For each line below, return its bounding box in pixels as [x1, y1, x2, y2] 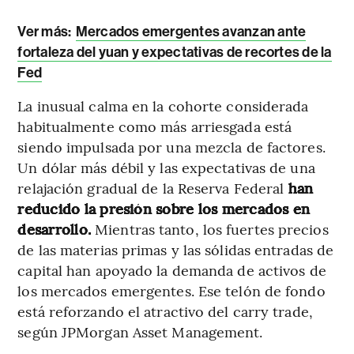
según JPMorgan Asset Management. [17, 321, 263, 341]
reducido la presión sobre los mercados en [17, 198, 311, 218]
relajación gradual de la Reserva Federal [17, 177, 288, 198]
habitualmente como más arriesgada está [17, 115, 292, 136]
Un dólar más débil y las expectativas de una [17, 156, 315, 177]
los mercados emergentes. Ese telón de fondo [17, 280, 326, 300]
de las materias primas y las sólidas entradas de [17, 239, 334, 259]
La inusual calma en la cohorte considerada [17, 95, 309, 115]
